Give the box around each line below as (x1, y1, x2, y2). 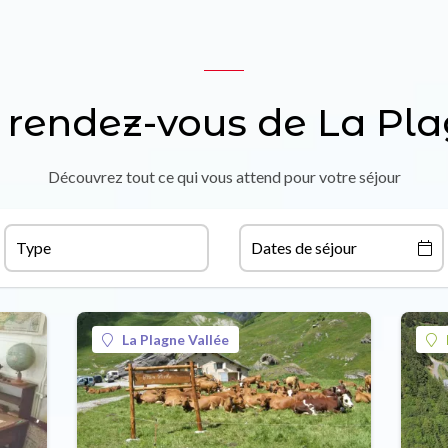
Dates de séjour (251, 238, 357, 258)
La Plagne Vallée (122, 331, 230, 349)
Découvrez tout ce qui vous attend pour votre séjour (47, 167, 401, 187)
